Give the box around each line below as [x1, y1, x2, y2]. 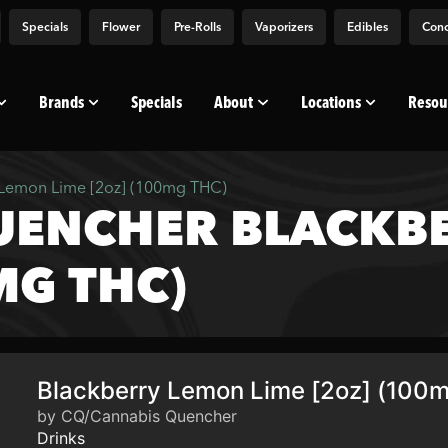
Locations [300, 92, 361, 112]
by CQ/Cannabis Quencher [37, 406, 238, 426]
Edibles [347, 19, 388, 34]
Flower [102, 19, 140, 34]
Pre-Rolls [174, 19, 221, 34]
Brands [39, 92, 85, 112]
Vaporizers [255, 19, 313, 34]
